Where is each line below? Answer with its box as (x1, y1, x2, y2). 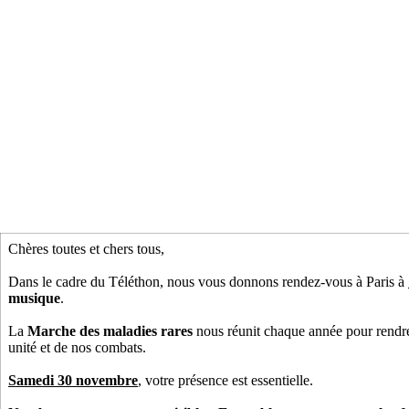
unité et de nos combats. (8, 339, 150, 355)
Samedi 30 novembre (8, 372, 138, 388)
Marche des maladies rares (27, 322, 193, 339)
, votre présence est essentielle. (138, 372, 320, 388)
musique (8, 289, 60, 306)
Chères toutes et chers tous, (8, 240, 168, 257)
